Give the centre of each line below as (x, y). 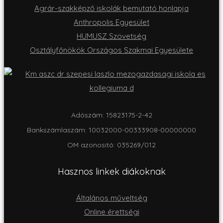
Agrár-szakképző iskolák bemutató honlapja (111, 8)
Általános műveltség (111, 198)
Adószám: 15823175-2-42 (111, 115)
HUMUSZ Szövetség (111, 36)
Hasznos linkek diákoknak (111, 172)
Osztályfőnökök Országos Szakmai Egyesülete (111, 50)
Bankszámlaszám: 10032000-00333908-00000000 (111, 130)
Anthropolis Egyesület (111, 22)
